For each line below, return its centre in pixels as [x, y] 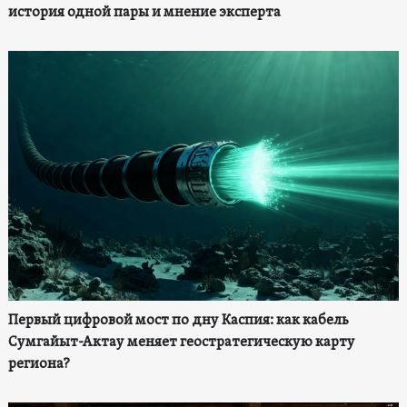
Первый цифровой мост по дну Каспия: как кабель [178, 320]
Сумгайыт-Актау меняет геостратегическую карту [181, 342]
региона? [39, 364]
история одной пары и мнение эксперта [144, 13]
